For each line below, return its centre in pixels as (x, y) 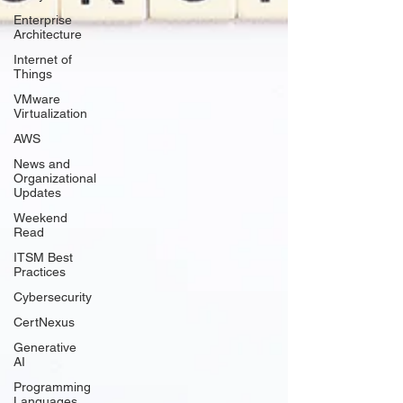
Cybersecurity (53, 297)
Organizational (55, 178)
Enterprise (43, 20)
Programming (52, 387)
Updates (37, 193)
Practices (40, 272)
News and (42, 164)
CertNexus (44, 322)
